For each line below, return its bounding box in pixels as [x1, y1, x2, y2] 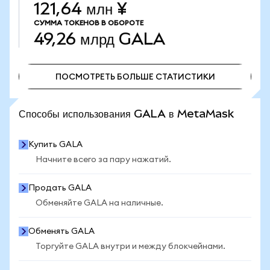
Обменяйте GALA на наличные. [36, 199, 163, 207]
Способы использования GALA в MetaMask [19, 107, 234, 120]
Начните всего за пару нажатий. [36, 155, 171, 164]
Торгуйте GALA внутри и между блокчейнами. [36, 242, 225, 251]
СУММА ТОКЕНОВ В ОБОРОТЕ [34, 19, 143, 27]
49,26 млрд [34, 30, 115, 48]
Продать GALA [28, 184, 92, 192]
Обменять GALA [28, 227, 95, 236]
